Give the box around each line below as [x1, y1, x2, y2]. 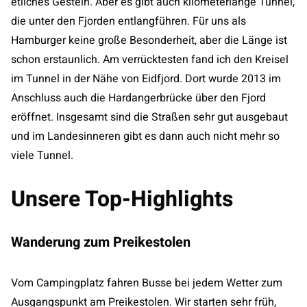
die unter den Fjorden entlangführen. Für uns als [11, 13, 246, 29]
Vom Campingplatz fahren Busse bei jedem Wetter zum [11, 275, 282, 291]
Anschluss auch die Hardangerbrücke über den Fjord [11, 90, 266, 106]
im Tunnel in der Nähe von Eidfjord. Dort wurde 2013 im [11, 71, 281, 87]
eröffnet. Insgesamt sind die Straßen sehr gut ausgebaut [11, 109, 288, 125]
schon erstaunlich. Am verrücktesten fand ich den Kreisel [11, 51, 288, 68]
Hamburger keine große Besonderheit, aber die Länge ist [11, 32, 287, 49]
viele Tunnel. [11, 147, 73, 164]
